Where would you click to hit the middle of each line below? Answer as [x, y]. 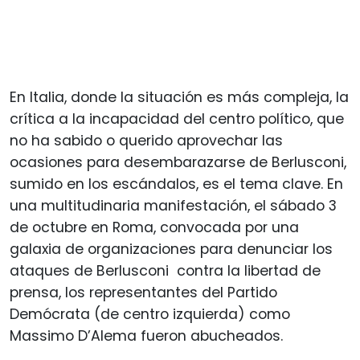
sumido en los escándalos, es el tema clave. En [176, 184]
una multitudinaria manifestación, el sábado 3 [173, 205]
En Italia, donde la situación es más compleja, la [179, 97]
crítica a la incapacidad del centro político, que [177, 119]
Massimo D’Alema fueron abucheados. [146, 335]
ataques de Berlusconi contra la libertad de [165, 270]
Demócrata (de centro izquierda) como [150, 314]
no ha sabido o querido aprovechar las [146, 140]
